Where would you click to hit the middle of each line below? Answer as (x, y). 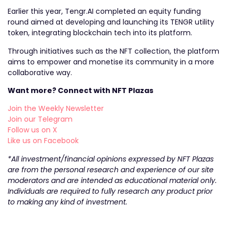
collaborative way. (40, 72)
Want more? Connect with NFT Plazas (81, 91)
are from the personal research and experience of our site (111, 169)
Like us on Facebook (43, 141)
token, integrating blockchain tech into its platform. (100, 33)
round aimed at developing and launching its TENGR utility (111, 22)
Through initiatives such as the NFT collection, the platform (113, 51)
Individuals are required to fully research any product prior (110, 191)
